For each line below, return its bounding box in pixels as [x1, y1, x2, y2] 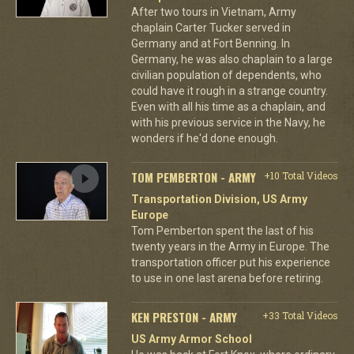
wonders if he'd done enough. [130, 131, 278, 145]
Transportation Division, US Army [130, 192, 307, 205]
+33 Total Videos [262, 308, 338, 322]
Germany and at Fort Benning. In [130, 36, 290, 50]
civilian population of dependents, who [130, 68, 322, 81]
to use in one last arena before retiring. [130, 271, 323, 284]
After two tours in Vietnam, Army [130, 5, 296, 18]
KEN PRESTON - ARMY [130, 307, 237, 326]
